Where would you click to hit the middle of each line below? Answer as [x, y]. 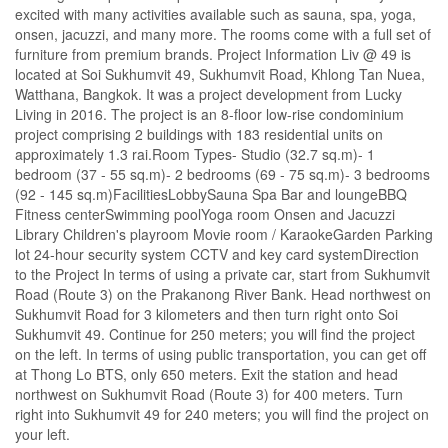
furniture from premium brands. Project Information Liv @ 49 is [213, 54]
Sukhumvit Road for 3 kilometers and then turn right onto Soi [206, 314]
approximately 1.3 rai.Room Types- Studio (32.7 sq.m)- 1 [195, 154]
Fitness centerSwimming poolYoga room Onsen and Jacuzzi [205, 214]
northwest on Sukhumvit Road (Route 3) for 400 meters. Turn [209, 394]
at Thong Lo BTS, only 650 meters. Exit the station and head [206, 374]
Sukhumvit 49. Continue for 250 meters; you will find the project [215, 334]
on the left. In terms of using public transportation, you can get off [220, 354]
